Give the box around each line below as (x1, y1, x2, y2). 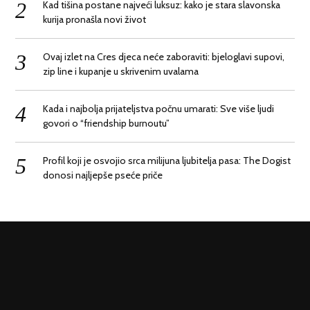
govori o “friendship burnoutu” (43, 116, 170, 129)
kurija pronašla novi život (43, 12, 147, 26)
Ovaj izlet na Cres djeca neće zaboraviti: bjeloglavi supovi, (43, 50, 285, 63)
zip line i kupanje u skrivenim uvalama (43, 64, 199, 77)
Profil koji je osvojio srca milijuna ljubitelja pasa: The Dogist (43, 154, 291, 167)
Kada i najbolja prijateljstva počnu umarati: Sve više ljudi (43, 102, 275, 115)
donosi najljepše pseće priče (43, 168, 163, 181)
